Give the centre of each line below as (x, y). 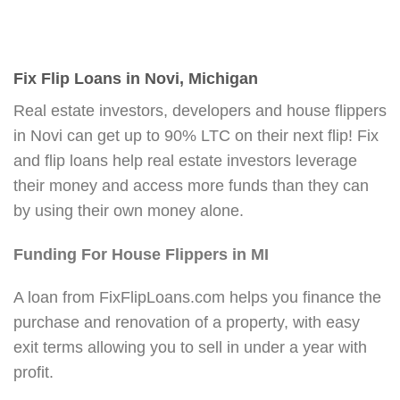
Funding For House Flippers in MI (141, 254)
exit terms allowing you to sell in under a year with (190, 348)
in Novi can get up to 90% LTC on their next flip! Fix (196, 135)
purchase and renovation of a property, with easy (187, 323)
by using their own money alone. (129, 210)
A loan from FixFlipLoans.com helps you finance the (197, 298)
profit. (33, 373)
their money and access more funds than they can (191, 185)
